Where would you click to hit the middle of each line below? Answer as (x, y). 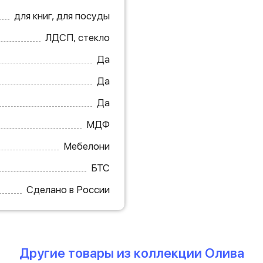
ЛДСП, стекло (77, 37)
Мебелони (86, 146)
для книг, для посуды (62, 16)
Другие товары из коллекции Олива (131, 253)
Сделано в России (68, 189)
